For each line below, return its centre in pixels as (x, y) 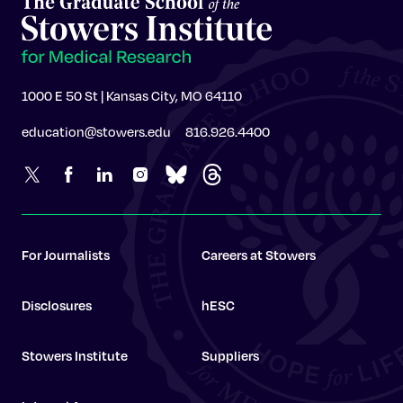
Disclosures (57, 305)
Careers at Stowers (259, 255)
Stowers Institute (75, 355)
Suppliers (230, 355)
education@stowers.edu (96, 131)
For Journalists (66, 255)
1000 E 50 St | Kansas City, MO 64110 (132, 95)
